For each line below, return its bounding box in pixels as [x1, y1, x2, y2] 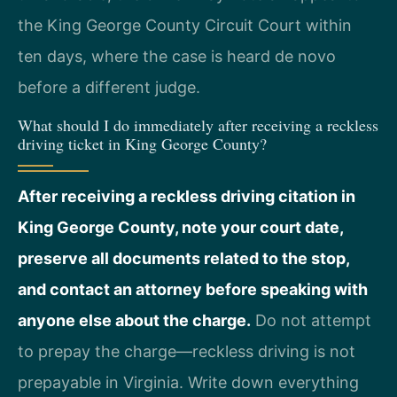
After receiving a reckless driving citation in [18, 186, 355, 206]
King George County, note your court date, [18, 217, 343, 237]
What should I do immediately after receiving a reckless [18, 113, 378, 136]
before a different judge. [18, 78, 200, 97]
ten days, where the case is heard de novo [18, 47, 336, 66]
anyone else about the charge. [18, 310, 251, 330]
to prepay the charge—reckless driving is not [18, 341, 355, 361]
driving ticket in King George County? [18, 132, 267, 154]
